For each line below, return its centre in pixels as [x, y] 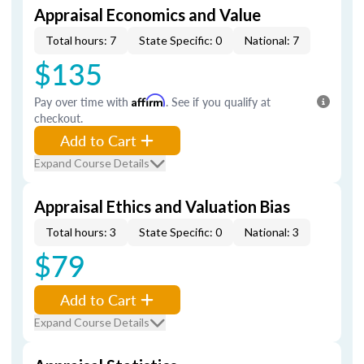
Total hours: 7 [81, 40]
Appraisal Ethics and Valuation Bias [162, 206]
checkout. [58, 118]
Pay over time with [83, 102]
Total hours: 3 [81, 232]
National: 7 [272, 40]
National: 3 [272, 232]
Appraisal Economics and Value [147, 15]
